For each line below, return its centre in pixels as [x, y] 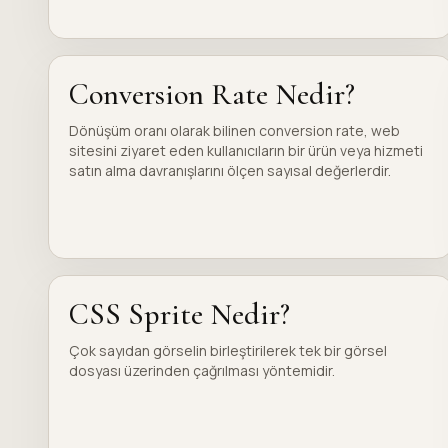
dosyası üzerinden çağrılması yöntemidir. [202, 370]
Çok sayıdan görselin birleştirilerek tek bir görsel [228, 350]
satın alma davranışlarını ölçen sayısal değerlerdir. [230, 170]
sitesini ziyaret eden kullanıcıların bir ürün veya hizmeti [246, 150]
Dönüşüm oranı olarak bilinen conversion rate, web [234, 130]
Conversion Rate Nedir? [212, 94]
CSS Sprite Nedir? [179, 314]
